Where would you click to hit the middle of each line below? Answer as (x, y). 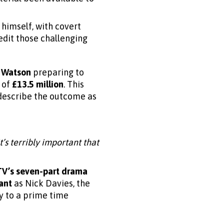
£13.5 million (38, 84)
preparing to (57, 72)
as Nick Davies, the (51, 183)
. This (74, 84)
